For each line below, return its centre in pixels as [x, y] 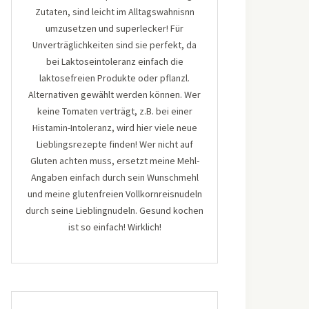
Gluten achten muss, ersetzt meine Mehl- [114, 161]
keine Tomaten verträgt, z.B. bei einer [114, 111]
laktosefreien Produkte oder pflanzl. [114, 78]
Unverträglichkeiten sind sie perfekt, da [114, 45]
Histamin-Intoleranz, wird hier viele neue [114, 128]
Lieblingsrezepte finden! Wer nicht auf [114, 144]
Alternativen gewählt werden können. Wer [114, 94]
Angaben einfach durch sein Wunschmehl [114, 177]
